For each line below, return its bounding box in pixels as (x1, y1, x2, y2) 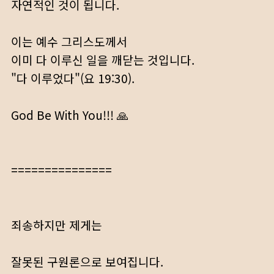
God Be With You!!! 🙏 (11, 106, 128, 124)
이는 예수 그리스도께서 (11, 33, 127, 50)
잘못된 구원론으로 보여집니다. (11, 253, 163, 270)
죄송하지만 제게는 (11, 217, 102, 234)
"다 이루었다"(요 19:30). (11, 70, 135, 87)
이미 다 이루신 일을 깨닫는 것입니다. (11, 51, 194, 68)
